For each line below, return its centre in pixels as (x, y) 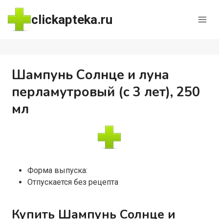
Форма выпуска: (57, 170)
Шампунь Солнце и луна (90, 75)
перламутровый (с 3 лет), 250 (106, 92)
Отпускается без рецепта (73, 182)
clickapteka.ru (72, 19)
